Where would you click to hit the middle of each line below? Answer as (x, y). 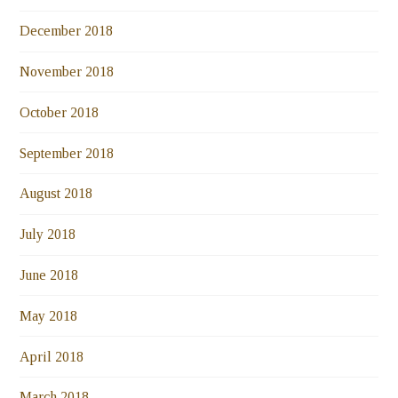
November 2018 (67, 72)
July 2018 (48, 235)
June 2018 (49, 275)
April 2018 (52, 356)
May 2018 (49, 315)
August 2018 (56, 194)
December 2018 (67, 31)
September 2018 (67, 153)
